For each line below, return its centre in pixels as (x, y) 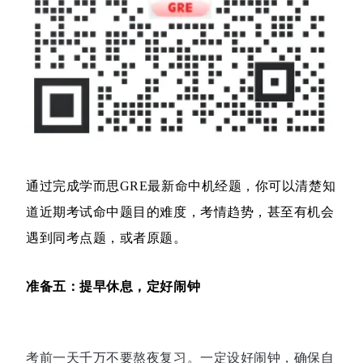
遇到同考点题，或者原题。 (107, 238)
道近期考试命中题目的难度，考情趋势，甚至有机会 (180, 212)
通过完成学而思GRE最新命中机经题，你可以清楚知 (181, 186)
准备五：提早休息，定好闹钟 (113, 287)
